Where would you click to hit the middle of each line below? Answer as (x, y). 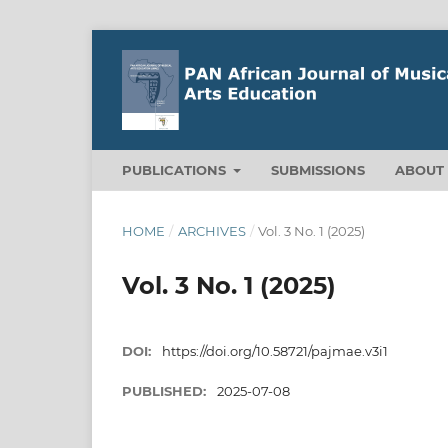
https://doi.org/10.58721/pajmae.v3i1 (274, 350)
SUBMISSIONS (318, 169)
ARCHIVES (211, 230)
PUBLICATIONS (176, 169)
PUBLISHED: (166, 390)
